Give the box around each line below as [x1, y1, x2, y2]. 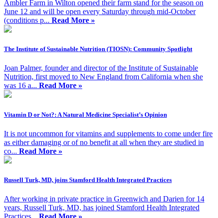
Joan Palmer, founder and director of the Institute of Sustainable [4, 64, 198, 73]
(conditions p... [4, 16, 52, 25]
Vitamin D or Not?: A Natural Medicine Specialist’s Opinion [4, 110, 167, 118]
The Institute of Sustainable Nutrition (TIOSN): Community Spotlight [4, 45, 192, 53]
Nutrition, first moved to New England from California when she [4, 73, 203, 81]
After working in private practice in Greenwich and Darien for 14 [4, 195, 204, 203]
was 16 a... [4, 81, 39, 90]
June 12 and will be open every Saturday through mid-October [4, 7, 196, 16]
